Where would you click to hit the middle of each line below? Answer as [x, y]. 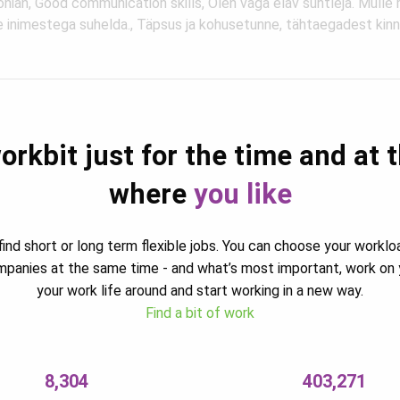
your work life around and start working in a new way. [200, 290]
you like [242, 194]
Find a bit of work [200, 312]
